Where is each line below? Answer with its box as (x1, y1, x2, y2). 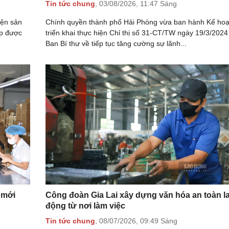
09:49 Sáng (140, 216, 177, 225)
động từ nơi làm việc (45, 201, 125, 211)
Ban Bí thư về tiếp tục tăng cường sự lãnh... (45, 39, 187, 48)
